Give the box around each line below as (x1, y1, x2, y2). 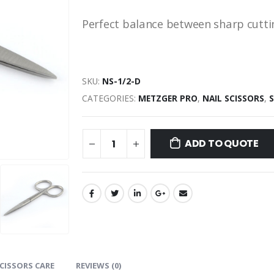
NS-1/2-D (102, 75, 141, 87)
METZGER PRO (138, 92, 198, 104)
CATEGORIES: (82, 92, 138, 104)
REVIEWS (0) (76, 259, 121, 271)
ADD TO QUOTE (184, 136, 259, 150)
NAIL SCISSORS (202, 92, 264, 104)
